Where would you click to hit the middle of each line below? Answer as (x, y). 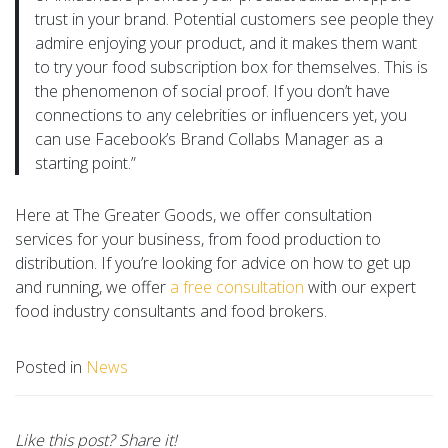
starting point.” (85, 162)
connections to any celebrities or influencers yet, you (221, 114)
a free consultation (235, 286)
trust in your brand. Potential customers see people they (234, 18)
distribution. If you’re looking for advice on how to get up (213, 262)
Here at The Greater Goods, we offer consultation (193, 214)
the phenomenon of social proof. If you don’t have (212, 90)
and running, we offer (90, 286)
